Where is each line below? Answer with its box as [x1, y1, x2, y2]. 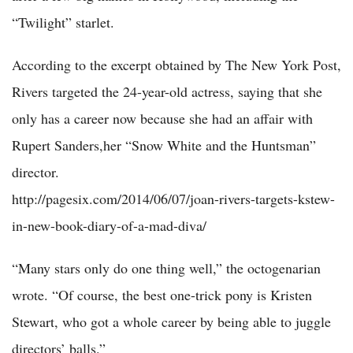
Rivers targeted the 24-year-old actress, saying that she [12, 81, 322, 101]
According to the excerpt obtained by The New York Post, [12, 54, 341, 74]
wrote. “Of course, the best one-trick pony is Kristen [12, 284, 312, 304]
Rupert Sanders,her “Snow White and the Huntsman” [12, 135, 316, 154]
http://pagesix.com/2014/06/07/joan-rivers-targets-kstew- [12, 188, 335, 208]
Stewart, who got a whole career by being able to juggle [12, 311, 331, 331]
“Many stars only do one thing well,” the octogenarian [12, 258, 321, 277]
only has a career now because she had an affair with [12, 108, 313, 128]
